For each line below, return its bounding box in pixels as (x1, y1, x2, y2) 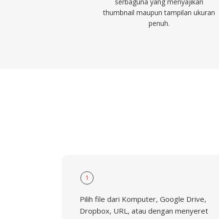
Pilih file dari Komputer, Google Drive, (80, 194, 206, 204)
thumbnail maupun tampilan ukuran (103, 8, 215, 17)
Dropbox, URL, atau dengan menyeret (80, 206, 208, 216)
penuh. (148, 19, 170, 28)
